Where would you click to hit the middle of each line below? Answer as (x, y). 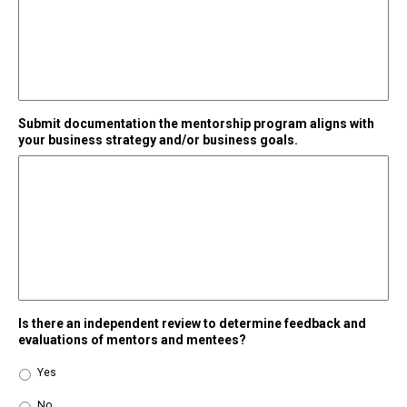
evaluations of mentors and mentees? (132, 340)
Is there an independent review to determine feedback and (192, 324)
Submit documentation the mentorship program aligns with (196, 124)
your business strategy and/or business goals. (158, 140)
